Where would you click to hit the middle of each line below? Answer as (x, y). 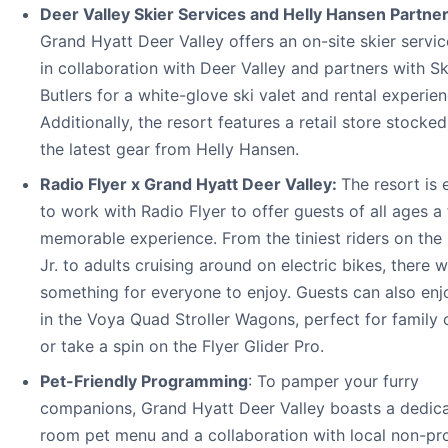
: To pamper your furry (333, 380)
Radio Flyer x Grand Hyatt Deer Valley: (190, 183)
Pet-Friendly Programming (144, 380)
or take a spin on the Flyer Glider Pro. (182, 345)
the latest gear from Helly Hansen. (169, 148)
